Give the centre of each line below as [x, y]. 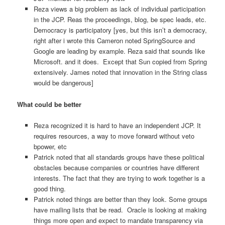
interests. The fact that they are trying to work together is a [119, 178]
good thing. [49, 188]
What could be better [49, 104]
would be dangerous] [63, 83]
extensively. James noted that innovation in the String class [120, 72]
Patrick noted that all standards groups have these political [119, 157]
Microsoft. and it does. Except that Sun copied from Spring [120, 62]
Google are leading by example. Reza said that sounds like [119, 51]
